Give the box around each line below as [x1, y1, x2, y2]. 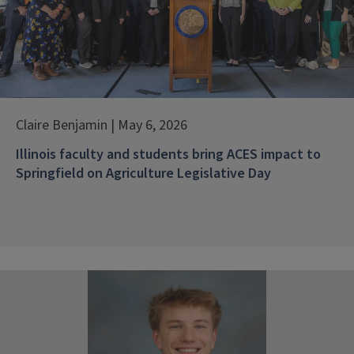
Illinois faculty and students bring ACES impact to [16, 145, 321, 165]
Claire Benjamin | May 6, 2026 [16, 115, 187, 136]
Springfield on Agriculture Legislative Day [16, 164, 271, 184]
